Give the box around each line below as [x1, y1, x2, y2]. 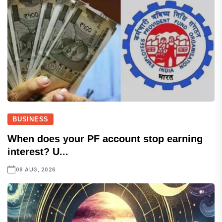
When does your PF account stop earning [7, 133, 203, 145]
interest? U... [7, 146, 68, 158]
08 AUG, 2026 [15, 166, 56, 173]
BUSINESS [12, 115, 49, 123]
